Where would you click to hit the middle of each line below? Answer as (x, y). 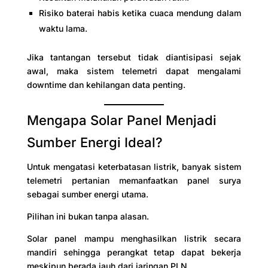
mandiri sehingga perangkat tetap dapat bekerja (134, 252)
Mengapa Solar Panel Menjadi (121, 120)
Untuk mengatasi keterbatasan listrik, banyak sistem (134, 166)
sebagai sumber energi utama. (87, 194)
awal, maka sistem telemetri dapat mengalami (134, 71)
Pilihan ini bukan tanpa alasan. (88, 216)
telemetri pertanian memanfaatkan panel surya (134, 180)
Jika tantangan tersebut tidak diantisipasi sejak (134, 57)
